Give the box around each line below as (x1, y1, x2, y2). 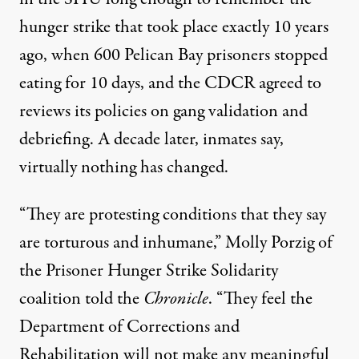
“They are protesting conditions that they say (19, 202, 326, 228)
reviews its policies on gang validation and (19, 99, 308, 124)
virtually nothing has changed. (19, 155, 228, 180)
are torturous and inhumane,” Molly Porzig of (19, 230, 333, 256)
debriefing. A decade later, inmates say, (19, 127, 284, 152)
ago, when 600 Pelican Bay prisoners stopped (19, 42, 328, 68)
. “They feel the (208, 286, 313, 312)
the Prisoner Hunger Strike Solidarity (19, 258, 278, 284)
